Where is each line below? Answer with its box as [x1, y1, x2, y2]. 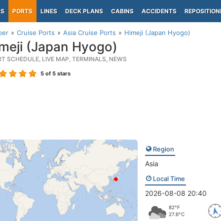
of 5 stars [44, 70, 71, 77]
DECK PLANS [65, 7, 103, 15]
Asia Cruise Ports [63, 29, 116, 37]
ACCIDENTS [142, 7, 177, 15]
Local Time [151, 175, 185, 183]
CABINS [111, 7, 134, 15]
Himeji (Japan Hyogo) [124, 29, 190, 37]
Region [151, 145, 174, 153]
